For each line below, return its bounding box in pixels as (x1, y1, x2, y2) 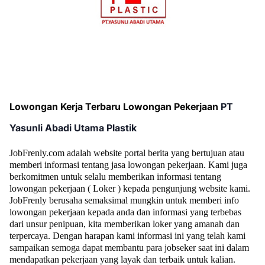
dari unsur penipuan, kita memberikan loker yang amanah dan (9, 219, 240, 229)
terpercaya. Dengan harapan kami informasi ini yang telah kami (9, 231, 245, 241)
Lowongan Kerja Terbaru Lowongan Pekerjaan (9, 101, 221, 112)
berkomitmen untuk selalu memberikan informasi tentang (9, 172, 221, 182)
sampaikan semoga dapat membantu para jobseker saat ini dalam (9, 243, 249, 253)
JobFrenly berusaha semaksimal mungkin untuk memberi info (9, 195, 239, 205)
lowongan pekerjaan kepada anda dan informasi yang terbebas (9, 207, 241, 217)
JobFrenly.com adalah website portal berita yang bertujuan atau (9, 148, 244, 158)
